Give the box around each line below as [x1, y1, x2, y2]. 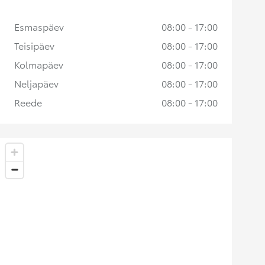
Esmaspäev [14, 20, 64, 33]
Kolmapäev [14, 57, 63, 71]
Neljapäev [14, 76, 59, 90]
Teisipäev [14, 38, 54, 52]
